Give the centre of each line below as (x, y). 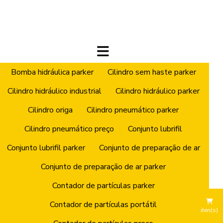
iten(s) (209, 210)
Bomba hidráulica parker (52, 72)
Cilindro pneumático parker (133, 110)
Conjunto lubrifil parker (46, 148)
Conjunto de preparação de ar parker (104, 167)
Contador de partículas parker (103, 185)
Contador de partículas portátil (104, 204)
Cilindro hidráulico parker (157, 91)
